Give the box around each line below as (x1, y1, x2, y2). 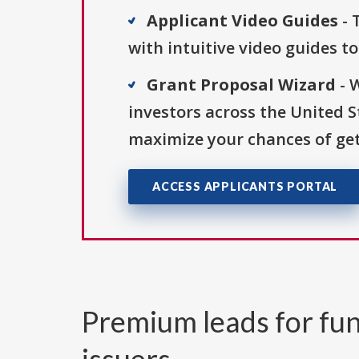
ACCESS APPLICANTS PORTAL (152, 179, 338, 194)
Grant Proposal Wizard (147, 74, 336, 96)
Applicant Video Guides (147, 10, 338, 32)
